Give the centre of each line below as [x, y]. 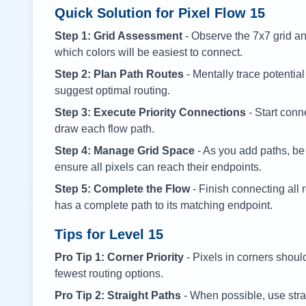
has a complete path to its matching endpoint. [164, 205]
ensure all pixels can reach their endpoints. [158, 167]
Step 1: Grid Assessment [119, 36]
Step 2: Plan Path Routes [119, 74]
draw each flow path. [105, 129]
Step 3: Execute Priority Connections [150, 112]
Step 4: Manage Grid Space [125, 151]
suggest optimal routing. [112, 91]
